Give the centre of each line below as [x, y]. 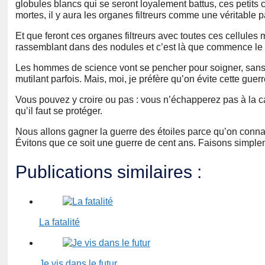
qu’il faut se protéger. [59, 111]
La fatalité [59, 222]
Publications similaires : [109, 172]
